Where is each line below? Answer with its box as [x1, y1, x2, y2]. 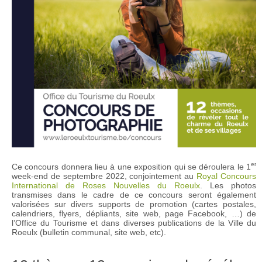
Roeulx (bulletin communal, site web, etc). [12, 227, 166, 237]
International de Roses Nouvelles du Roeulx [12, 180, 200, 190]
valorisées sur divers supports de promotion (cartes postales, [12, 199, 256, 209]
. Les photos [200, 180, 256, 190]
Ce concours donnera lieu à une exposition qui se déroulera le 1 [12, 161, 251, 171]
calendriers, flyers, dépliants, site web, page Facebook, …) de [12, 208, 256, 218]
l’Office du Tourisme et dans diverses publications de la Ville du [12, 218, 256, 227]
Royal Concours [196, 171, 257, 181]
